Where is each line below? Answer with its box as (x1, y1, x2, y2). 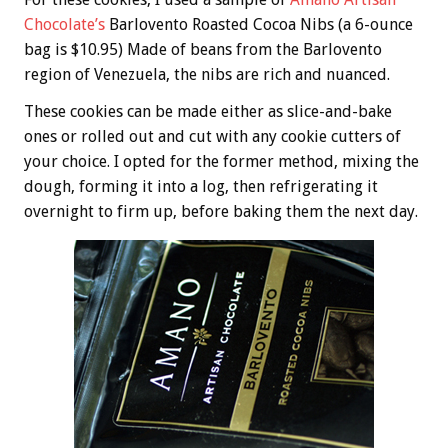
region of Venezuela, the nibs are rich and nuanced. (24, 65, 390, 84)
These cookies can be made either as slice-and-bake (24, 102, 392, 121)
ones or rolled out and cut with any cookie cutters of (24, 127, 401, 146)
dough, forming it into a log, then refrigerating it (24, 177, 378, 196)
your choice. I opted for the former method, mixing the (24, 152, 419, 171)
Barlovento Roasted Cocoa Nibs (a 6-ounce (109, 15, 413, 34)
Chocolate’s (24, 15, 109, 34)
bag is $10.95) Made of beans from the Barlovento (24, 40, 382, 59)
